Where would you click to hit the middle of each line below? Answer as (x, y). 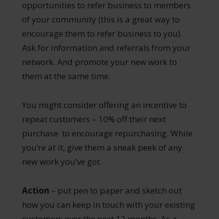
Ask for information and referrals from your (106, 48)
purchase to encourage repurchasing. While (107, 133)
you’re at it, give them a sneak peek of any (102, 148)
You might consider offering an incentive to (104, 105)
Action (35, 191)
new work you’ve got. (62, 162)
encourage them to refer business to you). (102, 34)
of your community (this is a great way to (101, 20)
